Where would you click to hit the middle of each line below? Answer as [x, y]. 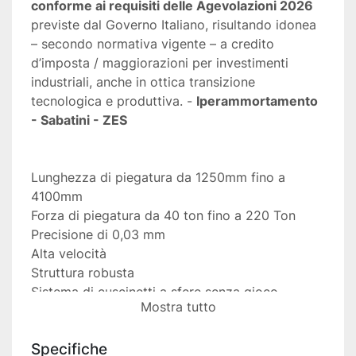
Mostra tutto [178, 307]
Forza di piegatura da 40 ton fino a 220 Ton [163, 216]
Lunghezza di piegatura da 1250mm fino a [158, 178]
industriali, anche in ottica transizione [143, 82]
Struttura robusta [83, 273]
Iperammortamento [257, 101]
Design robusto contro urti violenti [135, 311]
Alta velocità [69, 254]
